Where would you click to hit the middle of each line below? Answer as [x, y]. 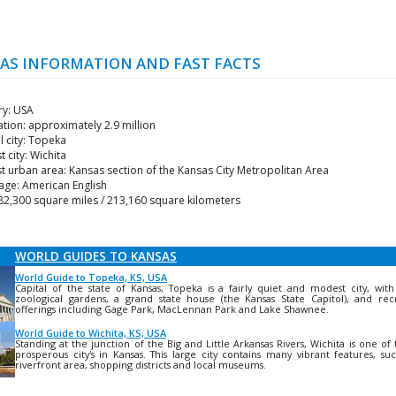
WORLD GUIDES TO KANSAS [96, 256]
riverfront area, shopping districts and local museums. [141, 365]
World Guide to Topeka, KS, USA [91, 277]
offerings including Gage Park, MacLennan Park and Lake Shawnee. [172, 309]
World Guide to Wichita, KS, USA [91, 333]
